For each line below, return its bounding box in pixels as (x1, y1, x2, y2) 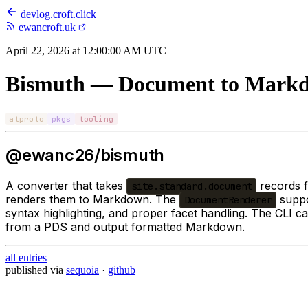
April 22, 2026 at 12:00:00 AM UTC (5, 45, 166, 56)
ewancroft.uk (19, 21, 78, 33)
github (108, 264, 135, 276)
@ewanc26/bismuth (5, 145, 165, 166)
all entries (5, 252, 47, 264)
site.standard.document (131, 180, 252, 193)
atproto (9, 113, 44, 124)
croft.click (53, 8, 96, 20)
